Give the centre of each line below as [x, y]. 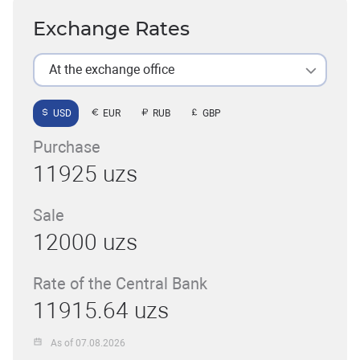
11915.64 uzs [101, 311]
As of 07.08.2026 [88, 343]
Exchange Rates [111, 29]
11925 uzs [85, 174]
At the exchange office [112, 70]
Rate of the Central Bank [120, 284]
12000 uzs [85, 242]
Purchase [67, 147]
